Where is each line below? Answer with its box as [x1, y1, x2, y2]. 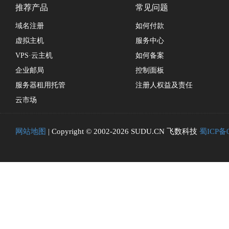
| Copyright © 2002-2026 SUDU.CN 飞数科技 [46, 127, 199, 135]
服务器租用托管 [15, 81, 65, 89]
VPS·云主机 [15, 52, 53, 59]
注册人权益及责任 [135, 81, 193, 89]
